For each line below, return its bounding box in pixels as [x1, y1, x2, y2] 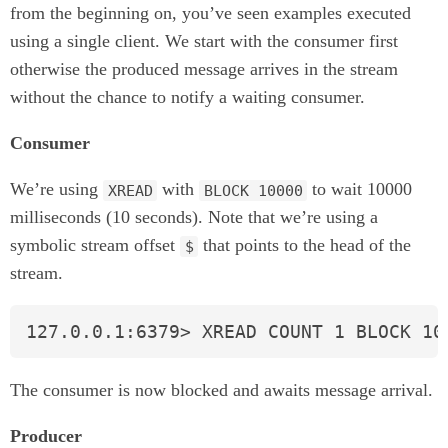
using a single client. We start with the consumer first [10, 31, 398, 52]
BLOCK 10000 [203, 181, 303, 200]
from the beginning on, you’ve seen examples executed [10, 3, 411, 24]
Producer [10, 425, 82, 446]
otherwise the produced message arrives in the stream [10, 59, 398, 80]
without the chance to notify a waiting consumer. [10, 87, 365, 108]
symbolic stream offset [10, 235, 180, 256]
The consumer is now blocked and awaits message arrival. [10, 379, 433, 400]
